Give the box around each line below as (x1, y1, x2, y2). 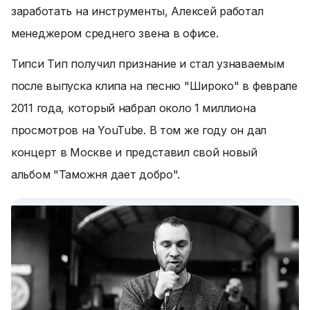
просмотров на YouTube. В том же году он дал (11, 123, 266, 137)
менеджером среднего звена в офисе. (11, 26, 219, 40)
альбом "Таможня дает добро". (11, 167, 181, 181)
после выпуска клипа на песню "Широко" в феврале (11, 79, 298, 93)
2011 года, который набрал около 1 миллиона (11, 101, 256, 115)
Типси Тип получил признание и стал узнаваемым (11, 57, 284, 71)
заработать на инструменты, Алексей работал (11, 4, 264, 18)
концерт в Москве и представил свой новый (11, 145, 257, 159)
